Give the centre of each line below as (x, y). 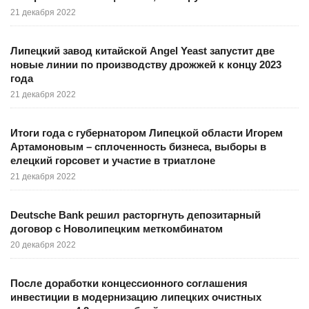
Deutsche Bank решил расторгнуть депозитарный (136, 215)
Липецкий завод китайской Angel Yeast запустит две (142, 50)
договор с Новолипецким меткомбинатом (117, 228)
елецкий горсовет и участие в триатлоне (113, 160)
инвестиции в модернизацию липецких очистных (136, 297)
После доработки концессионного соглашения (129, 283)
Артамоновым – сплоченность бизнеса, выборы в (138, 146)
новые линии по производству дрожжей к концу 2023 (146, 64)
